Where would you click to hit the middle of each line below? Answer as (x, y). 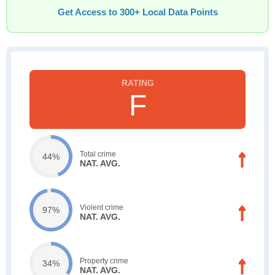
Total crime (98, 154)
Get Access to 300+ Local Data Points (137, 12)
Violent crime (102, 207)
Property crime (104, 261)
